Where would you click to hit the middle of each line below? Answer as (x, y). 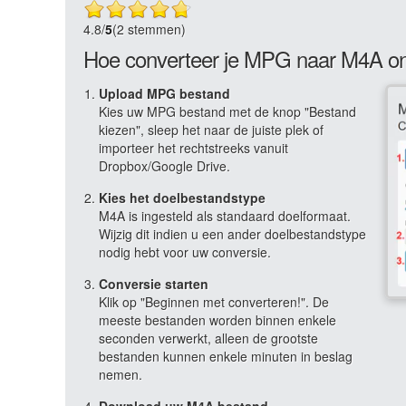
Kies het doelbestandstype (182, 198)
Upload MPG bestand (164, 93)
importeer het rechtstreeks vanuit (193, 148)
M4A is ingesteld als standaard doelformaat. (225, 216)
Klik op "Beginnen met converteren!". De (214, 302)
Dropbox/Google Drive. (164, 166)
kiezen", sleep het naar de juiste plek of (211, 130)
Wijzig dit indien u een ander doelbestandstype (232, 234)
